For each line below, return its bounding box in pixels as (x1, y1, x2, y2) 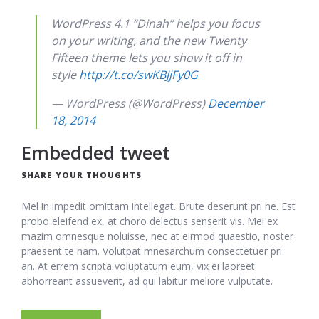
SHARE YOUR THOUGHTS (21, 169, 142, 181)
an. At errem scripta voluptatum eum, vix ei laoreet (21, 259, 255, 273)
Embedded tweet (21, 140, 170, 166)
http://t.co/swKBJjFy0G (79, 67, 198, 83)
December (208, 95, 264, 112)
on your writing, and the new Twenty (51, 33, 246, 49)
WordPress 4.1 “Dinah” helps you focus (51, 16, 260, 32)
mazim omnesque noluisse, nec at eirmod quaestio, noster (21, 229, 293, 244)
